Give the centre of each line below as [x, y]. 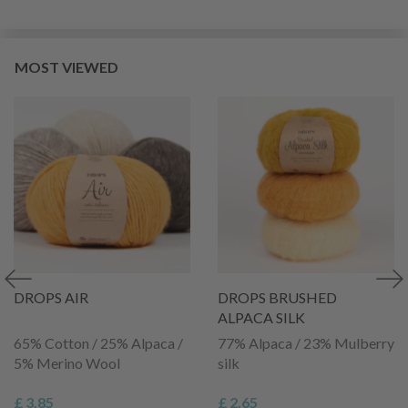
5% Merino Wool [67, 362]
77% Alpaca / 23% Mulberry [306, 342]
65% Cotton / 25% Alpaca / [98, 342]
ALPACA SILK [261, 317]
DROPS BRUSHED [277, 297]
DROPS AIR [51, 297]
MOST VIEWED [66, 66]
